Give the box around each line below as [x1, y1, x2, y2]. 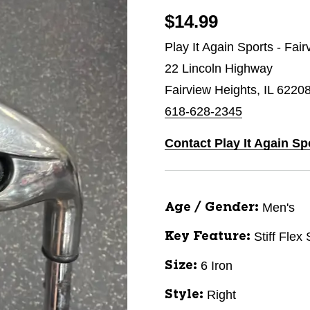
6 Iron [201, 259, 232, 273]
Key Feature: [165, 230, 250, 243]
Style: [165, 289, 203, 301]
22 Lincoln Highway [165, 62, 273, 75]
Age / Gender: [165, 201, 259, 214]
